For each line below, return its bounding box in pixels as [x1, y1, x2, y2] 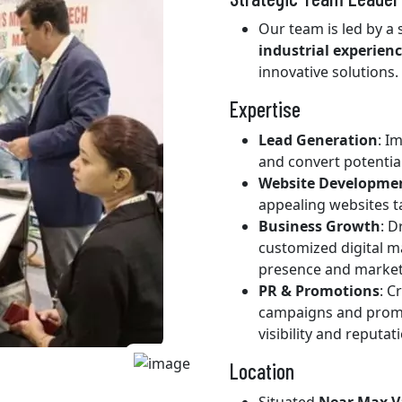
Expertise [230, 96, 301, 122]
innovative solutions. [258, 62, 398, 82]
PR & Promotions [258, 281, 380, 301]
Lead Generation [258, 130, 378, 150]
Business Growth [258, 216, 380, 236]
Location [230, 358, 294, 384]
